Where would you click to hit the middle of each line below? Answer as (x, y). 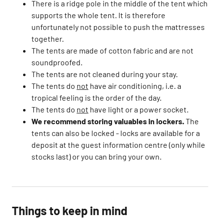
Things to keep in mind (69, 210)
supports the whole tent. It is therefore (98, 15)
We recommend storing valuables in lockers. (109, 121)
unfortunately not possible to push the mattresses (118, 27)
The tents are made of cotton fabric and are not (112, 50)
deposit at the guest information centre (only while (118, 145)
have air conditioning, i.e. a (135, 86)
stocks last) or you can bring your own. (96, 156)
